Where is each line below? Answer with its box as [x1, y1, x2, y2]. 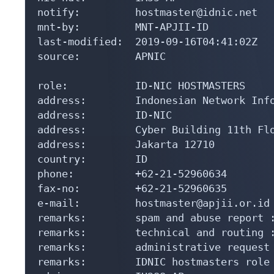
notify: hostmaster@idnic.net [37, 6, 257, 18]
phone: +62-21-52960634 [37, 167, 227, 180]
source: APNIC [37, 50, 166, 62]
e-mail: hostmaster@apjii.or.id [37, 196, 270, 209]
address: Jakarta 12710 [37, 138, 215, 150]
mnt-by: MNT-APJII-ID [37, 20, 209, 33]
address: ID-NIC [37, 108, 172, 121]
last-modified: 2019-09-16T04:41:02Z [37, 35, 257, 48]
